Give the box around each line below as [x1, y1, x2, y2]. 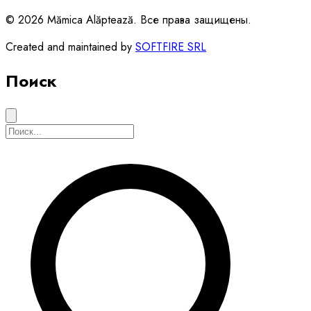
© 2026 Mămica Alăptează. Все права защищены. [6, 12, 251, 28]
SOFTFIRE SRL [135, 39, 206, 56]
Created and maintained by [6, 39, 135, 56]
